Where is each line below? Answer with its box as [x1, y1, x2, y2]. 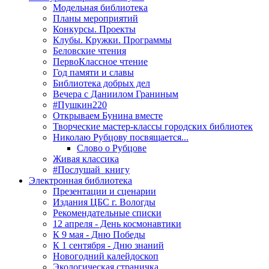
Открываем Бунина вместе [53, 110, 163, 121]
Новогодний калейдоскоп [53, 250, 159, 261]
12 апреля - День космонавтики [53, 218, 181, 229]
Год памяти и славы [53, 67, 134, 77]
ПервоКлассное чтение [53, 56, 148, 67]
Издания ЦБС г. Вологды [53, 196, 156, 207]
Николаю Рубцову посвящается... [53, 131, 189, 142]
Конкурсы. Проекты [53, 23, 136, 34]
